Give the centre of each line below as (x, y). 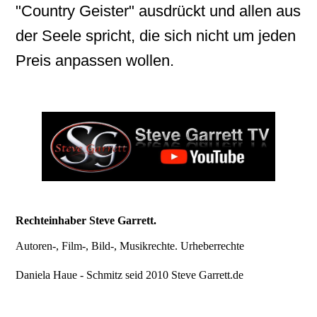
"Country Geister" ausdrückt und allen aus (158, 11)
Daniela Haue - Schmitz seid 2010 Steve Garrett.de (130, 275)
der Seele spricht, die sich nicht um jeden (156, 35)
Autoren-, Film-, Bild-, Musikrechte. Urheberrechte (130, 246)
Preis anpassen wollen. (95, 60)
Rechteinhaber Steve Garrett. (86, 221)
